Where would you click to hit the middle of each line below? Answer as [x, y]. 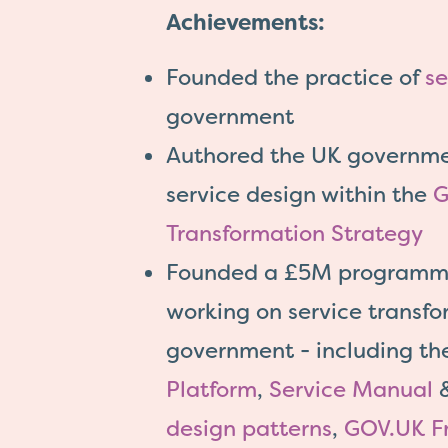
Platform [211, 389]
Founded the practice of [295, 77]
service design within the [299, 194]
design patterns [249, 428]
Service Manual [351, 389]
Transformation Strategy [294, 233]
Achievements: [245, 22]
